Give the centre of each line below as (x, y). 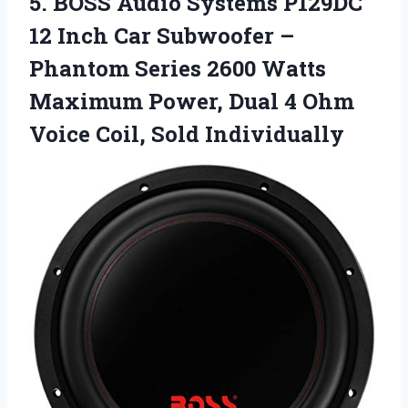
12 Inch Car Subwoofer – (162, 36)
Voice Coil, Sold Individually (187, 134)
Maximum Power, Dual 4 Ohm (192, 102)
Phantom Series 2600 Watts (178, 69)
